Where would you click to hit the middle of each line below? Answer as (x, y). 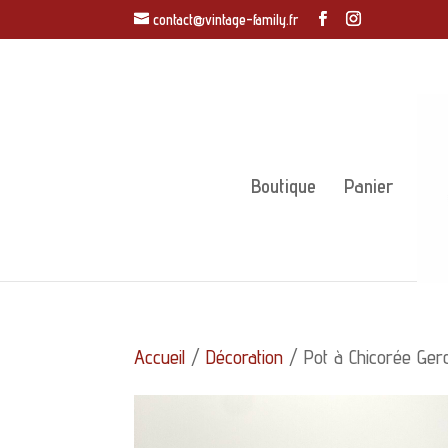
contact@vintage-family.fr (226, 20)
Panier (369, 186)
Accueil (160, 357)
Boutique (284, 186)
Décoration (245, 357)
